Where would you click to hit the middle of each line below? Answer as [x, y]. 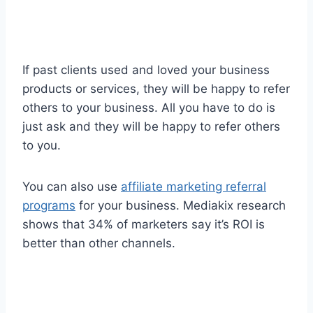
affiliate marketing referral [194, 187]
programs [49, 206]
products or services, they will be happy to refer [156, 89]
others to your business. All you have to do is [149, 108]
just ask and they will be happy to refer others [151, 127]
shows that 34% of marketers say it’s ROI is [144, 225]
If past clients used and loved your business [146, 70]
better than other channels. [99, 243]
